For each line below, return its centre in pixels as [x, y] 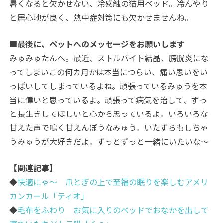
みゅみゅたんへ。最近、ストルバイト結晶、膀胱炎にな [109, 58]
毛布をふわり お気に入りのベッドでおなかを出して [113, 210]
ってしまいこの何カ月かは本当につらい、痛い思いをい [109, 72]
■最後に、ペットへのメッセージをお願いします [97, 44]
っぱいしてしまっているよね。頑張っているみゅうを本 [109, 86]
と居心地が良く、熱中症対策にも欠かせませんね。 [101, 18]
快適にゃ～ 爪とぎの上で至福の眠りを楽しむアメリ [113, 182]
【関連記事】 [34, 168]
